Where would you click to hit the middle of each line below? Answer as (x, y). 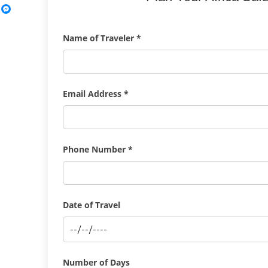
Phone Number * (98, 149)
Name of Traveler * (102, 38)
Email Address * (95, 94)
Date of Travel (91, 205)
